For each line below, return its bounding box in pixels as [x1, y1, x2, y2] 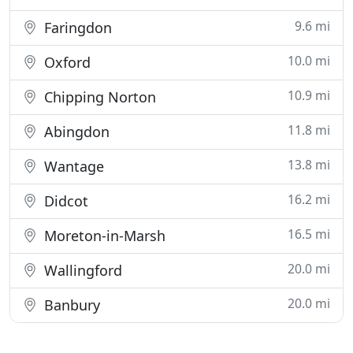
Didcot [40, 191, 88, 210]
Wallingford [40, 261, 122, 280]
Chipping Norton [40, 87, 156, 106]
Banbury [40, 295, 100, 314]
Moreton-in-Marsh [40, 226, 165, 245]
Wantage [40, 157, 104, 176]
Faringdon [40, 18, 112, 37]
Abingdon [40, 122, 110, 141]
